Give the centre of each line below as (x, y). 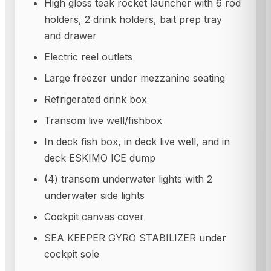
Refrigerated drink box (96, 99)
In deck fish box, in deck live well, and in (137, 141)
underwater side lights (94, 195)
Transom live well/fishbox (103, 120)
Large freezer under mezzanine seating (135, 78)
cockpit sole (72, 254)
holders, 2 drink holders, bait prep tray (133, 19)
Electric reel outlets (88, 57)
